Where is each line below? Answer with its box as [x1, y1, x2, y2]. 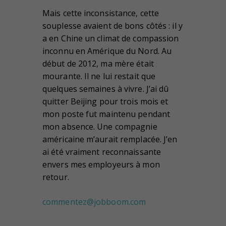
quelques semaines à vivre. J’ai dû [42, 83, 169, 95]
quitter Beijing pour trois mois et [42, 96, 168, 107]
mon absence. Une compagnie [42, 121, 157, 133]
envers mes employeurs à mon [42, 159, 160, 171]
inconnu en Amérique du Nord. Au [42, 45, 172, 57]
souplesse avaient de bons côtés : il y [42, 20, 183, 32]
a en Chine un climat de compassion [42, 33, 179, 44]
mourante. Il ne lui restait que [42, 71, 156, 82]
